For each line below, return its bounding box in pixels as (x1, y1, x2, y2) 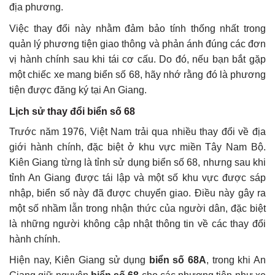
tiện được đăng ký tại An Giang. (9, 85, 147, 95)
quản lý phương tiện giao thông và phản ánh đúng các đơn (9, 39, 266, 49)
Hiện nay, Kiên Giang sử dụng (9, 255, 149, 266)
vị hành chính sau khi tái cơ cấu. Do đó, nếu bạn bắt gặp (9, 54, 266, 64)
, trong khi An (206, 255, 266, 266)
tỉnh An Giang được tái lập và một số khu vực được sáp (9, 172, 266, 183)
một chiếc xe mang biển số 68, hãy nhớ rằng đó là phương (9, 69, 266, 80)
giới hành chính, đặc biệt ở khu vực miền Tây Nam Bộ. (9, 141, 266, 152)
